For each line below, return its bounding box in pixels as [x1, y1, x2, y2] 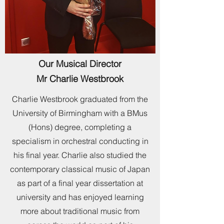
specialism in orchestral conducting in [11, 136, 148, 146]
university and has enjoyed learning [16, 192, 144, 202]
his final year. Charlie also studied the [13, 150, 146, 160]
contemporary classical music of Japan [10, 164, 150, 174]
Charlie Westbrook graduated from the [12, 94, 148, 104]
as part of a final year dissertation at [17, 178, 143, 188]
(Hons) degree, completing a [28, 122, 131, 132]
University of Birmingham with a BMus [12, 108, 147, 118]
